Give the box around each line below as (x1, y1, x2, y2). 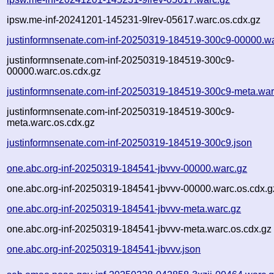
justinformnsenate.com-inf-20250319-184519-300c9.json (7, 137, 253, 148)
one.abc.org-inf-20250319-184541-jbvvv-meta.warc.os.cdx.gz (7, 223, 272, 234)
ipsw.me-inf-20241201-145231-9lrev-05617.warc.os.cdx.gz (7, 14, 261, 25)
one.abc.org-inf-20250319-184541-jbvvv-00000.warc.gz (7, 163, 248, 174)
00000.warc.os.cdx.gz (7, 65, 102, 76)
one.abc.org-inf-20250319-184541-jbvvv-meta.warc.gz (7, 203, 242, 214)
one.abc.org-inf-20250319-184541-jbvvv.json (7, 243, 201, 254)
